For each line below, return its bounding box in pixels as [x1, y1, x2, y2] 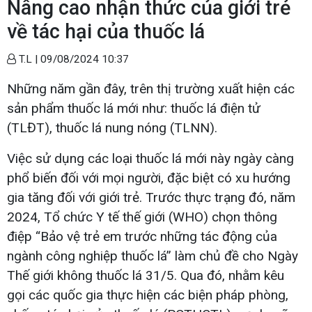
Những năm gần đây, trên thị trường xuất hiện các [7, 80, 295, 97]
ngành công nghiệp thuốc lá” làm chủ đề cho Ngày [7, 247, 298, 264]
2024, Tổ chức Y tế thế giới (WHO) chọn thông [7, 208, 277, 225]
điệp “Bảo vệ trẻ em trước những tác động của [7, 228, 277, 244]
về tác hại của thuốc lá [7, 19, 205, 43]
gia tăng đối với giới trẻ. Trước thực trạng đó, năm [7, 189, 295, 205]
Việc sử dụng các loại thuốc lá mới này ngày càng [7, 150, 294, 166]
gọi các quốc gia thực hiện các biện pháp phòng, [7, 286, 288, 303]
